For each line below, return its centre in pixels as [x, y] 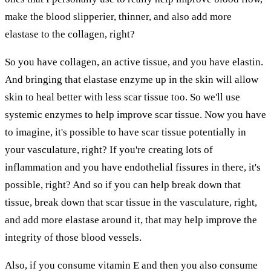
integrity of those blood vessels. [73, 237]
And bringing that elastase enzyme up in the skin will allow [132, 79]
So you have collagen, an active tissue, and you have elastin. [134, 62]
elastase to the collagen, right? [70, 34]
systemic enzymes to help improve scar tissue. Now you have [135, 114]
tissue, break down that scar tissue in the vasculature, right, [131, 202]
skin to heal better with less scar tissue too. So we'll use [122, 97]
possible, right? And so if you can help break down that [123, 184]
